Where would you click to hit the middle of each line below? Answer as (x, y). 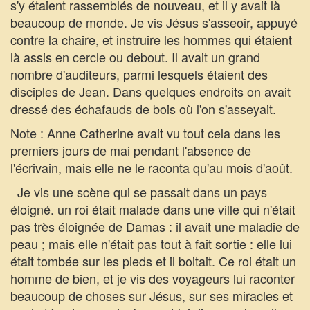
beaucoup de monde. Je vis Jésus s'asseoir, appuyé (154, 22)
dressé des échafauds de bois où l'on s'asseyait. (143, 109)
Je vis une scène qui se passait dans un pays (139, 192)
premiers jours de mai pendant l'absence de (131, 150)
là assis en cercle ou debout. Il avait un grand (135, 57)
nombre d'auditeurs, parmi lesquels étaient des (139, 74)
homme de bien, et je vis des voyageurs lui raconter (153, 278)
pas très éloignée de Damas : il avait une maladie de (155, 226)
